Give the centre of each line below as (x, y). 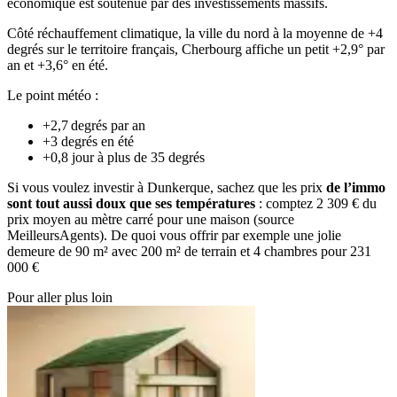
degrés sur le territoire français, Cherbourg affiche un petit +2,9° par (196, 49)
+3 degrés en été (88, 141)
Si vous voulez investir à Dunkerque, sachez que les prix (167, 187)
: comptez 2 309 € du (318, 203)
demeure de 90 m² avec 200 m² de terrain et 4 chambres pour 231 (189, 251)
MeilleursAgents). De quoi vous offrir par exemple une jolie (174, 235)
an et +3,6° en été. (58, 65)
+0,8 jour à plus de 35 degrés (124, 157)
